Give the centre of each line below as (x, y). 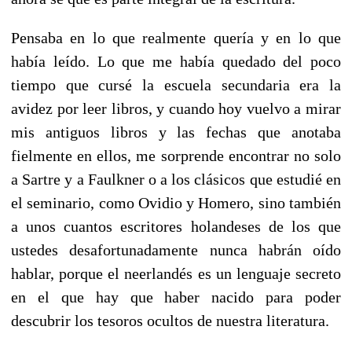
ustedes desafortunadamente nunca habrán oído (176, 249)
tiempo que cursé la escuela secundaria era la (176, 84)
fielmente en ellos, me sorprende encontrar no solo (176, 155)
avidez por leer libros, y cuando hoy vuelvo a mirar (176, 108)
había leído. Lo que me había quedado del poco (176, 61)
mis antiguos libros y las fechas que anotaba (176, 132)
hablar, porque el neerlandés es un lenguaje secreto (176, 273)
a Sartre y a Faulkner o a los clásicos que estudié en (176, 179)
